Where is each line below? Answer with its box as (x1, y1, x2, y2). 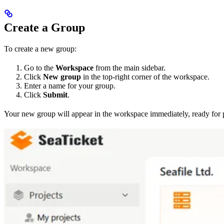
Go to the (24, 63, 55, 72)
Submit (43, 90, 67, 99)
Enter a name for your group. (24, 81, 115, 90)
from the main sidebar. (93, 63, 165, 72)
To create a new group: (4, 44, 76, 53)
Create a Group (4, 20, 85, 34)
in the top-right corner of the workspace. (81, 72, 209, 81)
